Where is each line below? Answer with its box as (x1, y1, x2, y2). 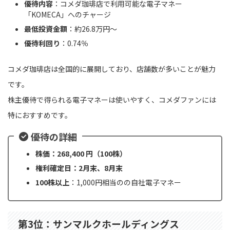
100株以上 (35, 177, 69, 188)
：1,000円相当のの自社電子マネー (69, 177, 181, 188)
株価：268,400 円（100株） (35, 148, 127, 159)
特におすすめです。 (8, 109, 72, 120)
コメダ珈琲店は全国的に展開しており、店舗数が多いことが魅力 (8, 63, 216, 74)
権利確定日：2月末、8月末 (35, 163, 123, 174)
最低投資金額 (24, 24, 67, 34)
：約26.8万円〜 (67, 24, 117, 34)
